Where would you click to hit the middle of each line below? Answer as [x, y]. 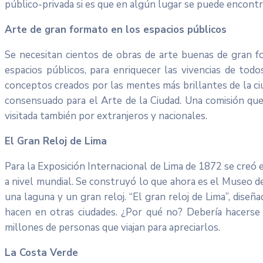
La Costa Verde [41, 252]
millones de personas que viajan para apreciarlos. [112, 227]
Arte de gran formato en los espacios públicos [116, 29]
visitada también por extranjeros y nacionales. [106, 116]
